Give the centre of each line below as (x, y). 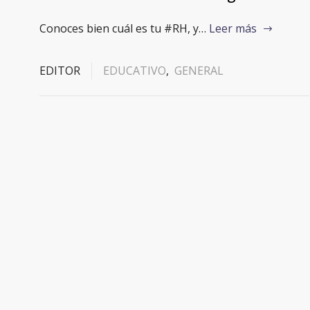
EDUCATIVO (135, 71)
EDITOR (60, 71)
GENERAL (199, 71)
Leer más (233, 28)
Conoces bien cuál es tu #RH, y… (123, 28)
